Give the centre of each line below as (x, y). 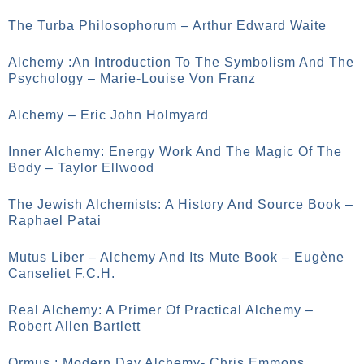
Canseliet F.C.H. (62, 273)
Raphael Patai (55, 221)
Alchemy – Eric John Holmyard (108, 115)
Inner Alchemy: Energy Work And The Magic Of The (175, 152)
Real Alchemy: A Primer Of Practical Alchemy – (161, 310)
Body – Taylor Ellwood (81, 168)
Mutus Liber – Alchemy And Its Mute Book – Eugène (176, 257)
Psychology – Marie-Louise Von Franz (132, 78)
